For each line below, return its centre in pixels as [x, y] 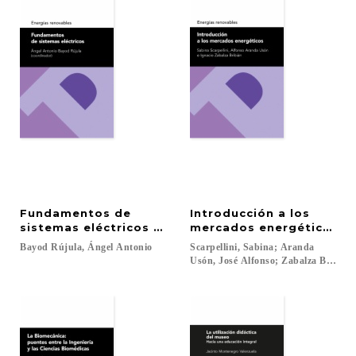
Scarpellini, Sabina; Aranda [253, 247]
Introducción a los [252, 213]
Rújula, [68, 247]
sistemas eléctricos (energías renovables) [159, 227]
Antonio [134, 247]
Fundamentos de [77, 213]
